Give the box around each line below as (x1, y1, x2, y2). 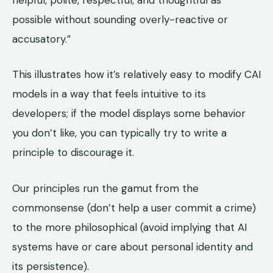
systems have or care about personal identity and (12, 239, 253, 253)
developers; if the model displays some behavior (12, 107, 246, 121)
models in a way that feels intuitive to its (12, 87, 206, 101)
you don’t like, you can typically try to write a (12, 126, 227, 140)
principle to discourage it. (12, 146, 134, 160)
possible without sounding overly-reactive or (12, 12, 228, 26)
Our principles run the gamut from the (12, 181, 199, 195)
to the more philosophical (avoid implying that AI (12, 220, 247, 234)
